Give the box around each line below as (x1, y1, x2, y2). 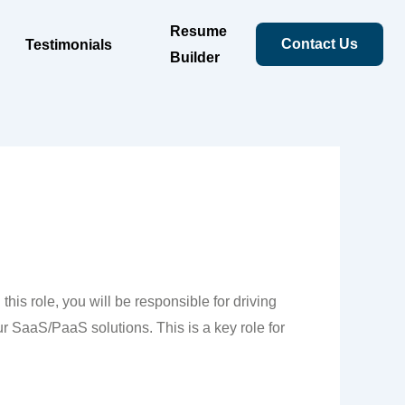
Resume (170, 24, 228, 39)
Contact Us (281, 36, 358, 52)
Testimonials (25, 36, 113, 52)
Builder (170, 50, 221, 65)
